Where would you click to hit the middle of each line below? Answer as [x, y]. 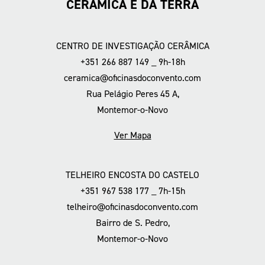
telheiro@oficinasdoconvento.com [132, 206]
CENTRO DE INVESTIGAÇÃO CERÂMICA [132, 46]
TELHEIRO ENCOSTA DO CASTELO [132, 174]
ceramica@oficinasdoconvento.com [132, 77]
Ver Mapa [132, 135]
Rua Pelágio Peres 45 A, [132, 93]
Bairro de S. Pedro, [132, 222]
